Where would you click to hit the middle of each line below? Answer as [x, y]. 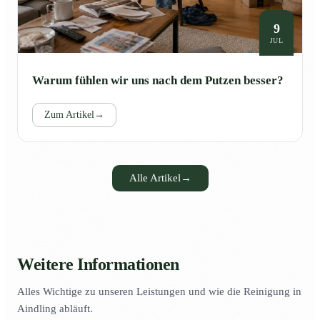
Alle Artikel [155, 178]
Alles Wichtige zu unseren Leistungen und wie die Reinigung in [159, 292]
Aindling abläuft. [55, 309]
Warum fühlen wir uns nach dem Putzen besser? [158, 81]
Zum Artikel [69, 115]
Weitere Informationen [98, 265]
